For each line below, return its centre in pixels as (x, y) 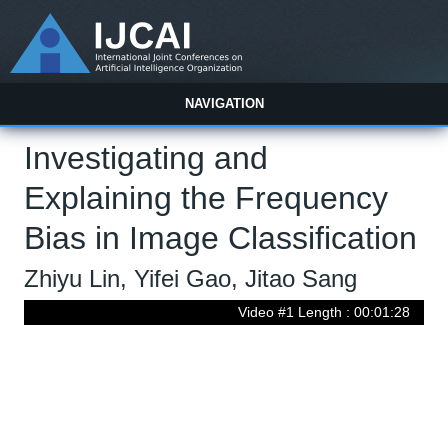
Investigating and (146, 158)
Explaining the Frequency (206, 198)
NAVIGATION (224, 103)
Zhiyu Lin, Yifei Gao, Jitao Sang (191, 279)
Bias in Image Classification (221, 238)
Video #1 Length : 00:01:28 (323, 312)
